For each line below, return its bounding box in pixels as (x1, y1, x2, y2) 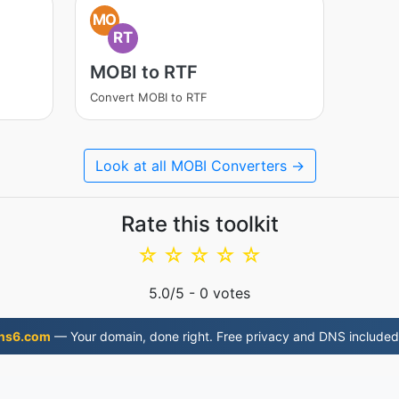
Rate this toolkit (120, 211, 279, 237)
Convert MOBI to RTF (89, 90, 208, 104)
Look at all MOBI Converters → (94, 157, 305, 175)
